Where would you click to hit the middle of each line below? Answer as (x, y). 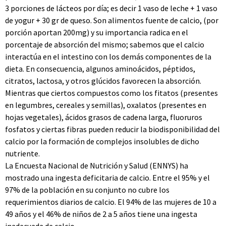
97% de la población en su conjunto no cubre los (87, 190)
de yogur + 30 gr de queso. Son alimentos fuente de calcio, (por (112, 20)
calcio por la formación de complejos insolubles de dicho (102, 141)
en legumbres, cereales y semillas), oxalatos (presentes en (106, 105)
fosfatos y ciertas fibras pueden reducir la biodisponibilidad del (112, 129)
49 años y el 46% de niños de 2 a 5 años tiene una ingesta (101, 214)
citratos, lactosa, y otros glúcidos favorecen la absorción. (103, 81)
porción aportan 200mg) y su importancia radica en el (97, 32)
